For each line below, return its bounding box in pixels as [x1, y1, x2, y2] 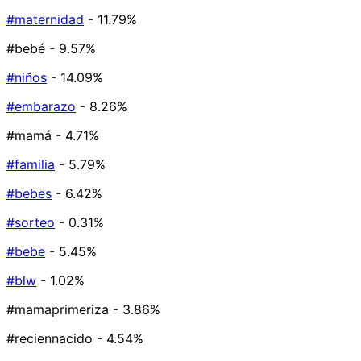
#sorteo [6, 214, 55, 231]
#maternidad [6, 11, 84, 28]
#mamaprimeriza [6, 301, 109, 318]
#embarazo [6, 98, 76, 115]
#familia [6, 156, 55, 173]
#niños [6, 69, 47, 86]
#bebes [6, 185, 52, 202]
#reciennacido [6, 330, 93, 347]
